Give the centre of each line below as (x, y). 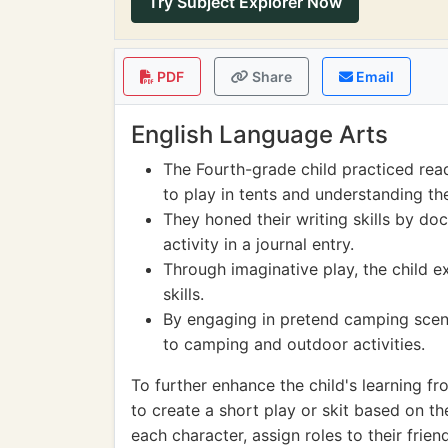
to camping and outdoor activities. (294, 344)
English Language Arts (259, 134)
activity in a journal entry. (258, 244)
